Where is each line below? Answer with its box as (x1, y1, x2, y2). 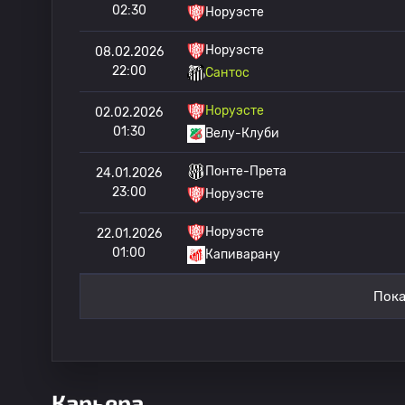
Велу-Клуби (205, 126, 279, 141)
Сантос (205, 65, 250, 80)
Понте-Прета (205, 164, 287, 179)
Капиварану (205, 247, 280, 262)
